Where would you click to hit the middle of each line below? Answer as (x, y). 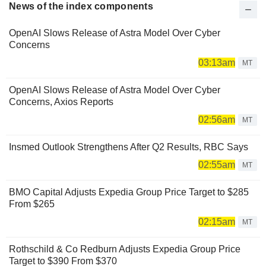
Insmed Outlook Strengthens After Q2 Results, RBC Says (129, 147)
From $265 (32, 204)
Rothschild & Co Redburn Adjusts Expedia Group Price (125, 249)
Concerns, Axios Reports (61, 102)
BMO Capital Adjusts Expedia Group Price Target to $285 (129, 192)
